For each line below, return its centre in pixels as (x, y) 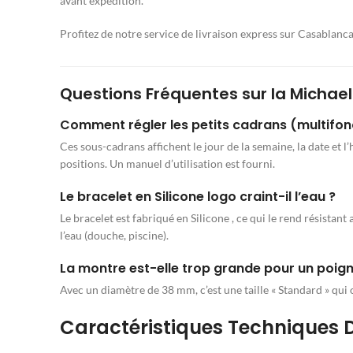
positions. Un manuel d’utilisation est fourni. (167, 164)
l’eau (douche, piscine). (114, 236)
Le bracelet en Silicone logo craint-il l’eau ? (198, 197)
